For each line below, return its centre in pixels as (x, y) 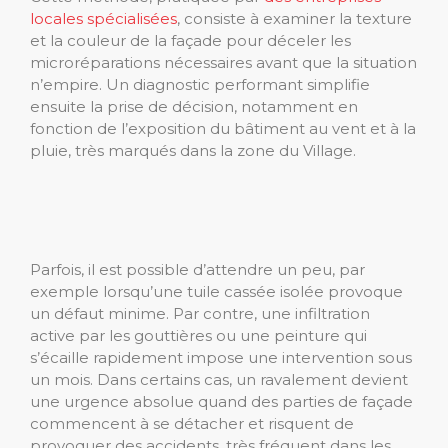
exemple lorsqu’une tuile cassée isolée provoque (216, 292)
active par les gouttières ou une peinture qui (198, 336)
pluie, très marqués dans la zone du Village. (193, 150)
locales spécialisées (103, 18)
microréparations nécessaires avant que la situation (223, 62)
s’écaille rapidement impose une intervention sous (221, 358)
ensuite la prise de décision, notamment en (194, 106)
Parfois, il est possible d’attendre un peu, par (197, 270)
